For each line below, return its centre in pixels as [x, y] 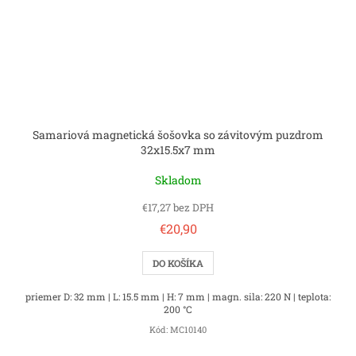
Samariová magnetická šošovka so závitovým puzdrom [178, 135]
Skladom [178, 180]
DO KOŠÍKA [178, 263]
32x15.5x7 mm [178, 150]
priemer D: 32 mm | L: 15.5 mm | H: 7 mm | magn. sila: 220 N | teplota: [178, 297]
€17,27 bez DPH [178, 208]
